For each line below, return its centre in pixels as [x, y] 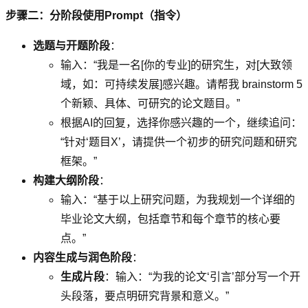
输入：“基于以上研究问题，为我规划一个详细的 [178, 199]
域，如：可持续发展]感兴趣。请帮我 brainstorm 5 [181, 84]
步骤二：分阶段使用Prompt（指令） [96, 15]
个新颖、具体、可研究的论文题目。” [150, 103]
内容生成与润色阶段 [82, 257]
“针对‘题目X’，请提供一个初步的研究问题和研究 [179, 142]
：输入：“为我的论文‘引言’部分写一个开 [202, 276]
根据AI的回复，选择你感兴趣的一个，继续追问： [181, 122]
